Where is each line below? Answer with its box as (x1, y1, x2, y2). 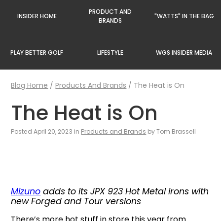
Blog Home (11, 80, 48, 91)
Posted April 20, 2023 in (11, 127, 81, 136)
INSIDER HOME (17, 12, 57, 20)
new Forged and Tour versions (11, 195, 142, 208)
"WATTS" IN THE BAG (154, 12, 214, 20)
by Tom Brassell (146, 127, 196, 136)
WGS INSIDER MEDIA (156, 48, 213, 57)
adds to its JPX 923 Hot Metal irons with (40, 185, 209, 198)
